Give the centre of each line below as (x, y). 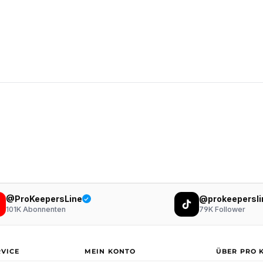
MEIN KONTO (110, 251)
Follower (229, 210)
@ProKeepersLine (44, 198)
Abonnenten (43, 210)
